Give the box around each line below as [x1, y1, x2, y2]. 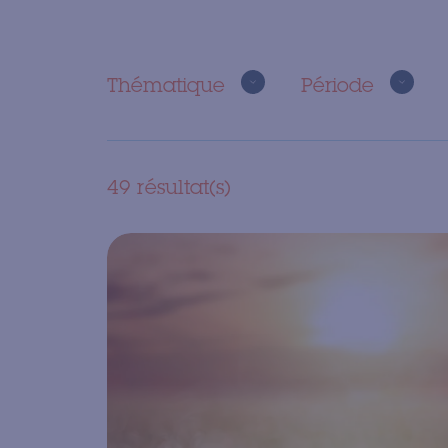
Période [300, 72, 374, 97]
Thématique [106, 72, 225, 97]
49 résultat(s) [106, 174, 231, 199]
